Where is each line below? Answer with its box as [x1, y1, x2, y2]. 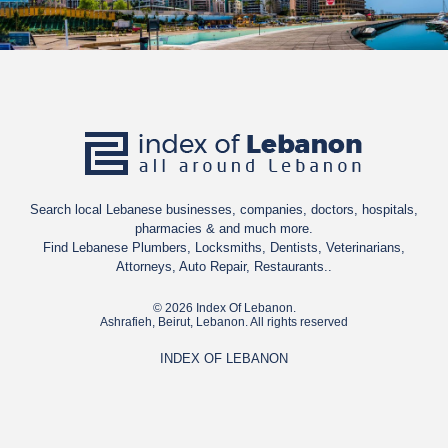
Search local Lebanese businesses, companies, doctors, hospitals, [30, 202, 418, 218]
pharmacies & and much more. [135, 221, 313, 237]
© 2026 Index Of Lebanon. [152, 301, 296, 316]
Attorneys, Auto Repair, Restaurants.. [116, 259, 332, 275]
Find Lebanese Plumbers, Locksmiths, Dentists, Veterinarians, [43, 240, 405, 256]
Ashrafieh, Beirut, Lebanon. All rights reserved [100, 315, 348, 330]
